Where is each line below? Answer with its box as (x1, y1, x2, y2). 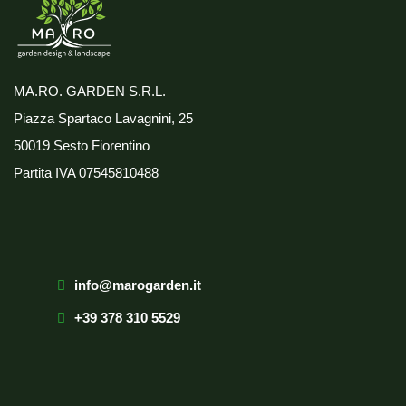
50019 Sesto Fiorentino (14, 138, 150, 154)
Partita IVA (14, 165, 75, 181)
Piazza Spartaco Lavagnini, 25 (14, 111, 193, 127)
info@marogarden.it (74, 277, 201, 294)
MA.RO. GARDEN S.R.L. (14, 83, 166, 100)
